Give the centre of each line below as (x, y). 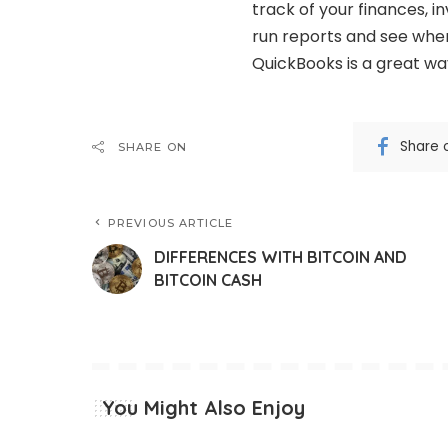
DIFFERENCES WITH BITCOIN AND (280, 256)
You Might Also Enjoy (203, 407)
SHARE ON (152, 146)
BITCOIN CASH (208, 279)
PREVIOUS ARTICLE (171, 222)
